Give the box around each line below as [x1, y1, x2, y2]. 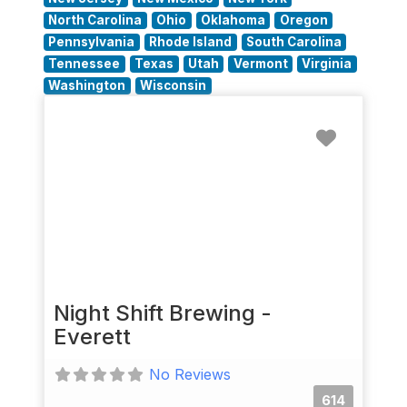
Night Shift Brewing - [54, 299, 272, 326]
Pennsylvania [48, 35, 135, 49]
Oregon [279, 13, 328, 27]
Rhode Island [149, 35, 233, 49]
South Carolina [245, 35, 342, 49]
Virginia [302, 56, 352, 71]
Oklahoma [200, 13, 265, 27]
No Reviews [149, 364, 231, 383]
